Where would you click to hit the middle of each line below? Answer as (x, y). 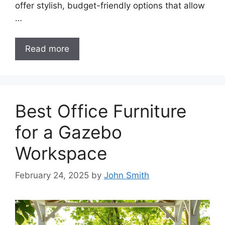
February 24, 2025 (52, 176)
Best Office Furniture (101, 111)
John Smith (127, 176)
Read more (47, 48)
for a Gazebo (69, 132)
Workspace (61, 153)
